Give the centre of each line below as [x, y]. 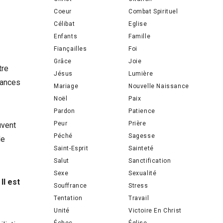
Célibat [64, 24]
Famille [140, 36]
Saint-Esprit [71, 148]
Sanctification [150, 161]
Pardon [64, 111]
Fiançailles [70, 49]
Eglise [138, 24]
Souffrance [70, 185]
